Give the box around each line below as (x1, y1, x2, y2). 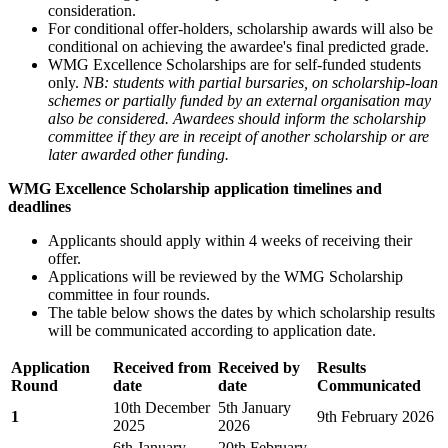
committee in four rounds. (48, 286, 210, 304)
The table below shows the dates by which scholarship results (48, 304, 435, 322)
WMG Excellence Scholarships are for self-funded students (48, 56, 421, 74)
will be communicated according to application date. (48, 322, 376, 340)
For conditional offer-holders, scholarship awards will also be (48, 20, 433, 38)
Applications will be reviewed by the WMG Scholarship (48, 268, 403, 286)
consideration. (48, 2, 136, 20)
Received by (218, 359, 300, 377)
